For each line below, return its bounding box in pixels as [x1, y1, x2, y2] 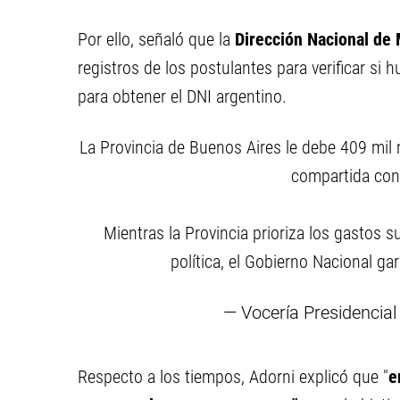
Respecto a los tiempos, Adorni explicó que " [78, 366, 388, 387]
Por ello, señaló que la [78, 29, 235, 50]
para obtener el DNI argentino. [78, 86, 287, 107]
